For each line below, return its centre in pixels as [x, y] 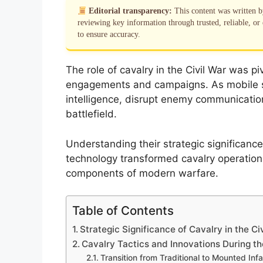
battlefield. [91, 114]
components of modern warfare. [142, 173]
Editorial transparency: [131, 11]
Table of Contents [123, 211]
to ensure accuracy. [109, 35]
